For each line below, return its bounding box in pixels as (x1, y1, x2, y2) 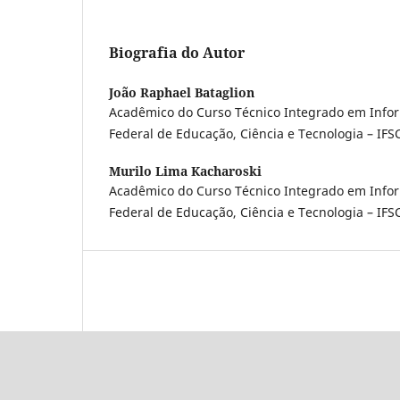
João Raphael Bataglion (109, 83, 254, 101)
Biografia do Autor (109, 42, 245, 62)
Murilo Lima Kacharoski (109, 162, 262, 179)
